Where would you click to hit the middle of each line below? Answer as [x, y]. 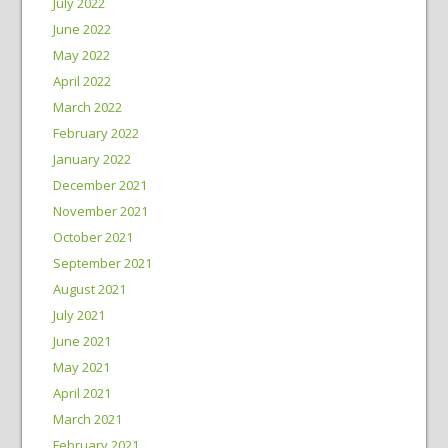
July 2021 [78, 315]
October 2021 [92, 237]
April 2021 [81, 393]
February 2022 [95, 133]
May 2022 [81, 55]
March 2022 [87, 107]
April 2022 [81, 81]
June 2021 [81, 341]
